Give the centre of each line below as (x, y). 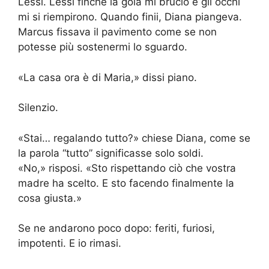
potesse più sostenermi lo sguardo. (103, 47)
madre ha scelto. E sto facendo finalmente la (126, 183)
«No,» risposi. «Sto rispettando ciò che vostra (127, 168)
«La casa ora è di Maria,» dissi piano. (107, 77)
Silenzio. (38, 108)
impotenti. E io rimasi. (70, 243)
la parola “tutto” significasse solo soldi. (111, 153)
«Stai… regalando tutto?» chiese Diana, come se (134, 138)
